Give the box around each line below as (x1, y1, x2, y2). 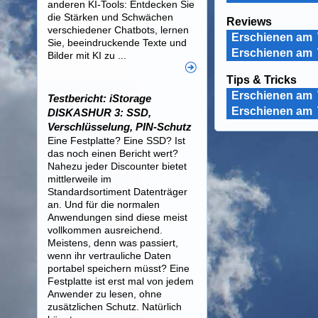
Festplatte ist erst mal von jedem (48, 275, 194, 287)
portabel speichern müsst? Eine (48, 263, 190, 274)
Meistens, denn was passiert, (48, 237, 178, 248)
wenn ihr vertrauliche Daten (48, 250, 171, 261)
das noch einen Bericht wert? (48, 148, 178, 159)
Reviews (226, 16, 272, 28)
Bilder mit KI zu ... (48, 50, 126, 61)
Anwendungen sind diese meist (48, 212, 187, 223)
